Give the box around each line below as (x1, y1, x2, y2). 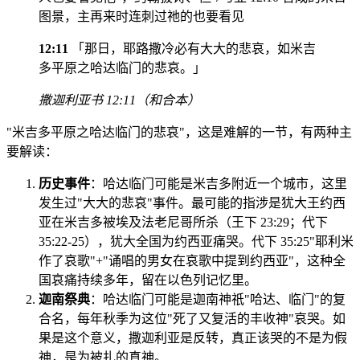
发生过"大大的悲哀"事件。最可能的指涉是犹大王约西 (39, 196, 346, 211)
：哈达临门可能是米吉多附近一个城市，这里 (90, 177, 347, 191)
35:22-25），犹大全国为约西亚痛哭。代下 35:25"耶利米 (39, 235, 354, 249)
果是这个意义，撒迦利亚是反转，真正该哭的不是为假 (39, 331, 347, 346)
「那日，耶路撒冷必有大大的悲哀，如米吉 (68, 42, 316, 56)
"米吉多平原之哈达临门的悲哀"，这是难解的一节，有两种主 (6, 125, 352, 140)
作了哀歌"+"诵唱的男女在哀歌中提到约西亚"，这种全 (39, 254, 346, 268)
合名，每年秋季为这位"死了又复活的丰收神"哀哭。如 (39, 312, 346, 326)
